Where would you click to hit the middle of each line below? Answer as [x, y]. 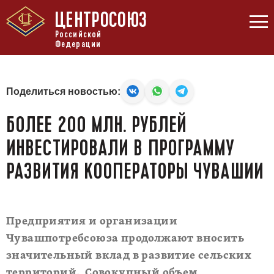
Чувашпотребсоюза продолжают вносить [125, 239]
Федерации [78, 44]
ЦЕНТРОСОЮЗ [101, 20]
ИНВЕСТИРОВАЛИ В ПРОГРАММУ [120, 148]
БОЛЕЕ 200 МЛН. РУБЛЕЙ [97, 125]
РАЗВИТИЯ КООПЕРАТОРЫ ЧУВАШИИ [135, 171]
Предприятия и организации [92, 222]
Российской [78, 34]
